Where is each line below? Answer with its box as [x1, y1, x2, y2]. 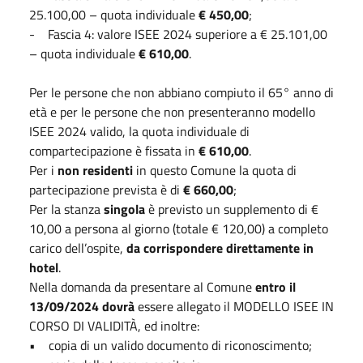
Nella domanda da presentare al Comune [29, 276, 255, 297]
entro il [255, 276, 296, 297]
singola [104, 199, 148, 219]
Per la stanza [29, 199, 104, 219]
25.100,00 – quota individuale [29, 4, 195, 24]
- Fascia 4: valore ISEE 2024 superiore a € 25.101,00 [29, 23, 327, 44]
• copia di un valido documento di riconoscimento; [29, 335, 312, 355]
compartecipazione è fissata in [29, 140, 195, 160]
